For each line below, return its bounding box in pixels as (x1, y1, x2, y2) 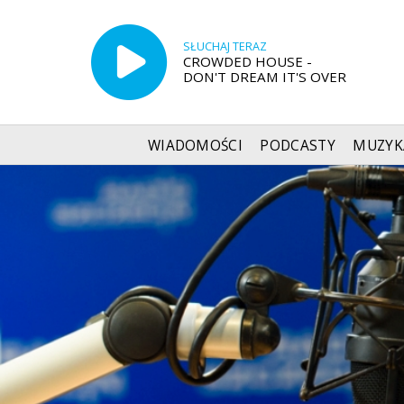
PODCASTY (260, 135, 335, 155)
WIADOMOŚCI (147, 135, 243, 155)
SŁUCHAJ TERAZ (182, 38, 267, 54)
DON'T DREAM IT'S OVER (182, 67, 346, 86)
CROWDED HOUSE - (182, 51, 312, 70)
